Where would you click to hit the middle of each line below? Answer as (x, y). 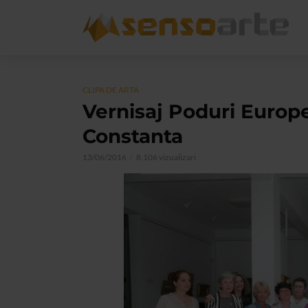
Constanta (133, 136)
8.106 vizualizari (166, 157)
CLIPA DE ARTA (111, 90)
